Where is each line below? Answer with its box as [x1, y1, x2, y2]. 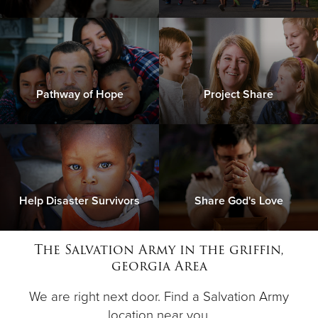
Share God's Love [194, 194, 283, 209]
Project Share [204, 87, 273, 102]
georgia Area [111, 256, 207, 277]
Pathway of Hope [35, 87, 124, 102]
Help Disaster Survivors [19, 194, 140, 209]
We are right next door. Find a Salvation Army [29, 289, 289, 305]
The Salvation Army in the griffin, [34, 239, 284, 261]
